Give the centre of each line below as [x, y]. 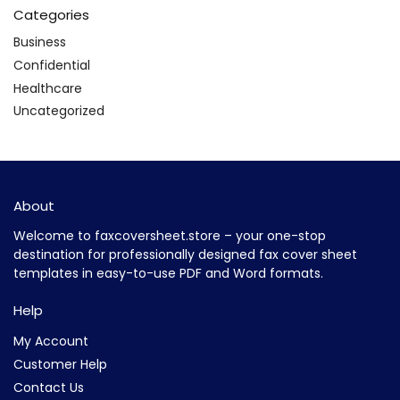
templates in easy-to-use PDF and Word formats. [168, 274]
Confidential [52, 65]
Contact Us [49, 387]
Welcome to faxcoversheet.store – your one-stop [170, 236]
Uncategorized [59, 111]
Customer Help [60, 364]
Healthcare [48, 88]
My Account [51, 341]
